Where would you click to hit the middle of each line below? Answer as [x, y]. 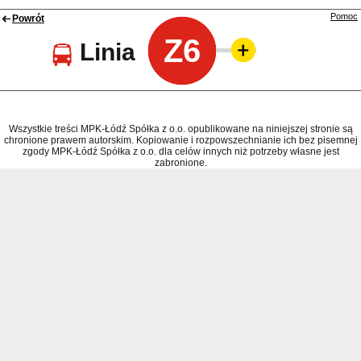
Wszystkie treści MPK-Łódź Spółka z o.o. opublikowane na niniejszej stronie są [180, 129]
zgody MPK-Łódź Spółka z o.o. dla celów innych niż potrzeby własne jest [180, 152]
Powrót [28, 19]
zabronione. [180, 163]
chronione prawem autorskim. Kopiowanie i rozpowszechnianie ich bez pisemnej [180, 141]
